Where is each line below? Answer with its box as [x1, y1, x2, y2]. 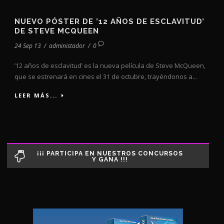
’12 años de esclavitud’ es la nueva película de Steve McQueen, [14, 61, 205, 70]
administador [49, 41, 85, 50]
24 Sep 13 [14, 41, 41, 50]
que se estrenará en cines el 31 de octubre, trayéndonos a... [14, 72, 197, 81]
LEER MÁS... [14, 91, 57, 99]
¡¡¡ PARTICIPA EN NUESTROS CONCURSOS [36, 150, 183, 157]
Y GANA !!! [91, 156, 128, 163]
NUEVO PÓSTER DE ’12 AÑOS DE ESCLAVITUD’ [14, 17, 204, 26]
